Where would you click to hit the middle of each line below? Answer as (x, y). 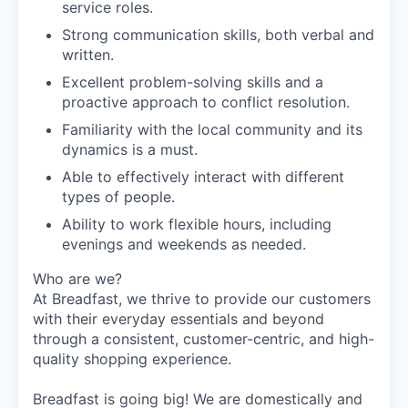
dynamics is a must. (130, 149)
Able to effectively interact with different (203, 176)
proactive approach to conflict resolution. (206, 102)
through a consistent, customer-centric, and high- (204, 338)
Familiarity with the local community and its (212, 129)
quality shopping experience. (132, 358)
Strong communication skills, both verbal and (218, 34)
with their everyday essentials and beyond (178, 318)
